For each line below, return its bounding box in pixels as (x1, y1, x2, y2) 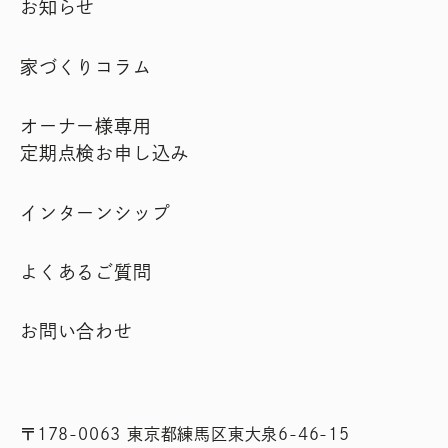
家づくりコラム (20, 57, 152, 76)
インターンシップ (20, 203, 171, 222)
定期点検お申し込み (20, 144, 190, 163)
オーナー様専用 (20, 117, 152, 136)
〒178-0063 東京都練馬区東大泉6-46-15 (20, 425, 350, 442)
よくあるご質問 (20, 262, 152, 281)
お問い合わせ (20, 322, 133, 341)
